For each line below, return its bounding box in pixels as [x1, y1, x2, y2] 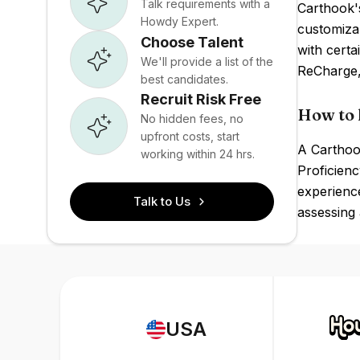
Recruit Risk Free [141, 91, 261, 108]
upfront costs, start [141, 129, 239, 143]
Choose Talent [141, 33, 243, 51]
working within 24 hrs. [141, 147, 255, 161]
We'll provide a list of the [141, 54, 273, 68]
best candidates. [141, 72, 228, 86]
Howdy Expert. [141, 14, 219, 28]
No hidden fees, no [141, 112, 243, 125]
